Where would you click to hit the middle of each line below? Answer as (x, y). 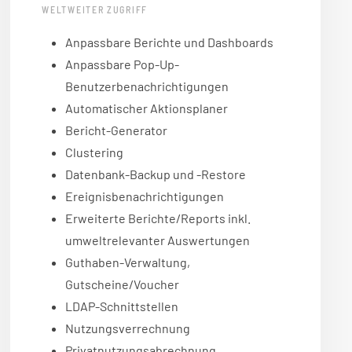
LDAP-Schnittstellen (122, 306)
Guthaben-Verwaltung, (128, 262)
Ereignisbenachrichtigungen (145, 196)
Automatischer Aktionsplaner (147, 108)
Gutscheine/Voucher (123, 284)
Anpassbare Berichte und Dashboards (170, 42)
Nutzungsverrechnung (128, 328)
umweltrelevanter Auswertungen (158, 240)
